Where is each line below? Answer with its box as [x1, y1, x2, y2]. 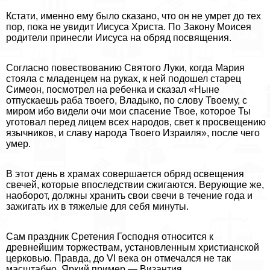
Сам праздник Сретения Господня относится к [6, 231, 213, 242]
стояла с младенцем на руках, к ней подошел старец [6, 74, 241, 84]
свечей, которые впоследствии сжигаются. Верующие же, [6, 180, 264, 190]
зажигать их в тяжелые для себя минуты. [6, 201, 189, 212]
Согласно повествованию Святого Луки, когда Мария [6, 63, 245, 74]
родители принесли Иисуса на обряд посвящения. [6, 33, 231, 43]
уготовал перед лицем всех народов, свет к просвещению [6, 117, 266, 128]
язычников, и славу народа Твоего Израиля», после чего [6, 128, 260, 139]
